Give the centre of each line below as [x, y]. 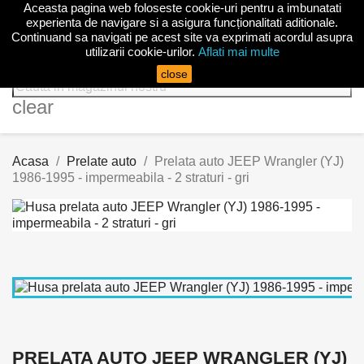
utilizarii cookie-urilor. [140, 52]
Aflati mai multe [238, 52]
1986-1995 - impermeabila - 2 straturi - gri [131, 178]
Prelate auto [102, 161]
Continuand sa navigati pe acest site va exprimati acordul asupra [182, 37]
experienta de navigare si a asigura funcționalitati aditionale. [182, 22]
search [41, 66]
